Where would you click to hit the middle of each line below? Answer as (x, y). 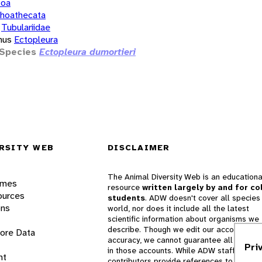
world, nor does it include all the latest (178, 208)
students (126, 198)
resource (125, 187)
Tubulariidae (26, 27)
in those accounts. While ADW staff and (179, 250)
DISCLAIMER (139, 147)
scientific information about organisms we (183, 219)
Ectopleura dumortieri (87, 51)
